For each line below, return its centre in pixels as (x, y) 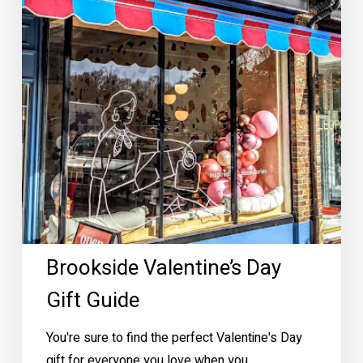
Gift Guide (92, 300)
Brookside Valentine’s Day (163, 268)
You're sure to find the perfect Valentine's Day (174, 337)
